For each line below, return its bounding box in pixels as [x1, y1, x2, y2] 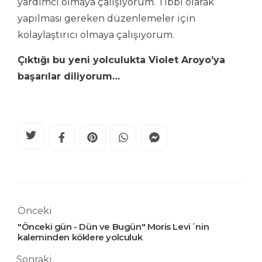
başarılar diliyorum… [18, 70, 120, 82]
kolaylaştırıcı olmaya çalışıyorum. [18, 29, 174, 40]
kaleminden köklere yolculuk [18, 231, 143, 243]
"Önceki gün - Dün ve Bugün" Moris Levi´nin [18, 220, 209, 232]
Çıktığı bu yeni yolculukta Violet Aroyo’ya [18, 54, 225, 65]
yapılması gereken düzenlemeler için [18, 12, 195, 24]
